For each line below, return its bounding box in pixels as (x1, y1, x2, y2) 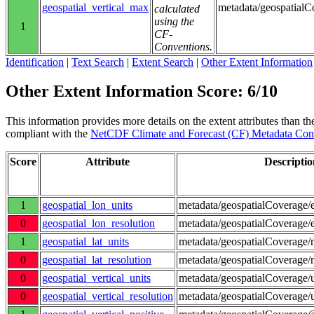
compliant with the (6, 128, 90, 140)
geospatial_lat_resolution (42, 254, 151, 266)
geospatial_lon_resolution (42, 217, 155, 230)
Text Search (71, 55, 124, 68)
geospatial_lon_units (42, 199, 132, 212)
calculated (154, 2, 200, 15)
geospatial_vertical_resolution (42, 290, 173, 303)
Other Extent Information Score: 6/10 (6, 82, 278, 101)
